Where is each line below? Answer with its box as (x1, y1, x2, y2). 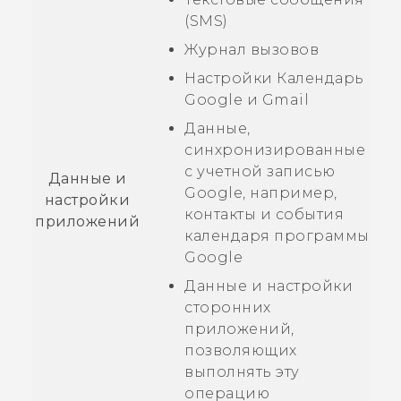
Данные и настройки (184, 277, 353, 294)
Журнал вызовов (184, 40, 319, 58)
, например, (243, 183, 337, 201)
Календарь (277, 69, 364, 87)
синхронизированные (184, 141, 365, 158)
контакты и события (184, 205, 344, 223)
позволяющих (184, 341, 297, 359)
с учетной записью (184, 162, 336, 180)
